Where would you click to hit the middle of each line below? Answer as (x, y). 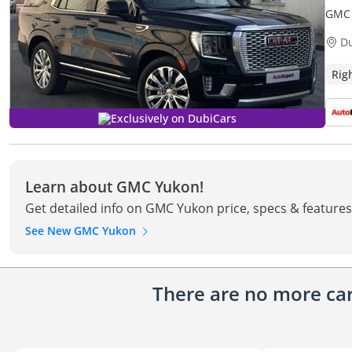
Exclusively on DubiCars (174, 118)
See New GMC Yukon (82, 230)
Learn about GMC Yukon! (114, 186)
